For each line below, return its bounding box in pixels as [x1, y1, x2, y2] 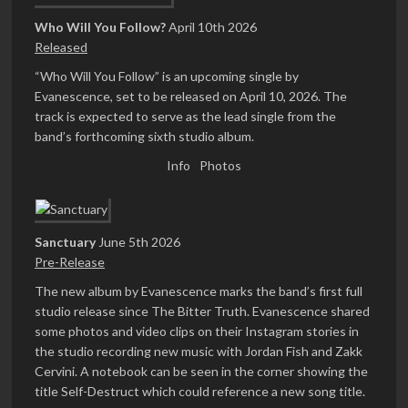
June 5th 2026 [98, 234, 180, 250]
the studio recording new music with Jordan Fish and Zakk [35, 343, 362, 360]
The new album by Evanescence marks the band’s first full [35, 283, 362, 300]
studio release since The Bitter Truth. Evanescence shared [35, 303, 370, 320]
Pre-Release [35, 254, 105, 270]
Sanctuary [35, 234, 96, 250]
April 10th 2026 [168, 19, 257, 36]
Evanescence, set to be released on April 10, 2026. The [35, 88, 347, 105]
